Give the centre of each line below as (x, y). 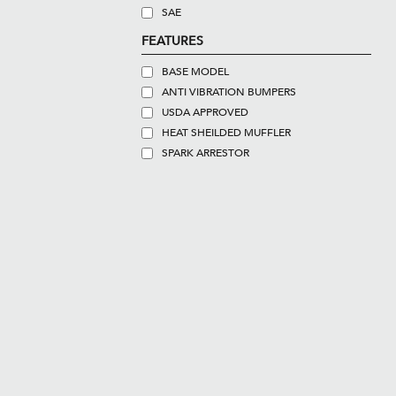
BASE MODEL (195, 72)
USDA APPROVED (205, 112)
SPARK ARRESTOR (205, 153)
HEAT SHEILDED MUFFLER (226, 133)
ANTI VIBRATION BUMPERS (228, 92)
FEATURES (172, 41)
